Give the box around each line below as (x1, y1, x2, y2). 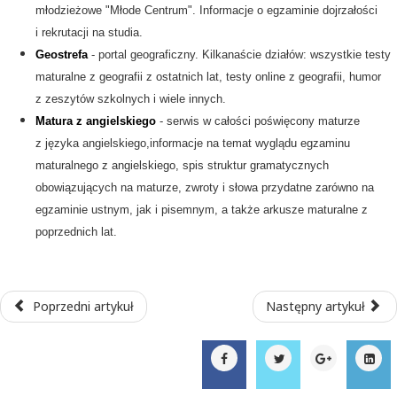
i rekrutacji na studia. (35, 25, 143, 39)
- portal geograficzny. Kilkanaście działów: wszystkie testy (88, 47, 391, 61)
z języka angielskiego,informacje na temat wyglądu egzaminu (35, 136, 350, 150)
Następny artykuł (265, 297, 365, 315)
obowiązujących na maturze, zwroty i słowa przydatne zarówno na (35, 180, 374, 194)
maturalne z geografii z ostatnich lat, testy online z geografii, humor (35, 69, 381, 83)
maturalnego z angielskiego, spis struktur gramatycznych (35, 158, 329, 172)
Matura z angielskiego (35, 113, 156, 128)
